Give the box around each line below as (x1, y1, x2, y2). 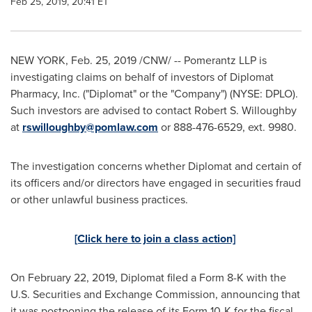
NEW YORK (10, 52, 65, 68)
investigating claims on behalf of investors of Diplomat (10, 69, 274, 85)
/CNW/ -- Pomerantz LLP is (136, 52, 267, 68)
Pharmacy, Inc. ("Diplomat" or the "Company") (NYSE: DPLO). (10, 86, 301, 102)
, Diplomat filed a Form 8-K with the (115, 270, 286, 286)
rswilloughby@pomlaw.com (22, 119, 158, 135)
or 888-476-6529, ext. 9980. (158, 119, 297, 135)
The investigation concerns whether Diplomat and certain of (10, 158, 302, 174)
